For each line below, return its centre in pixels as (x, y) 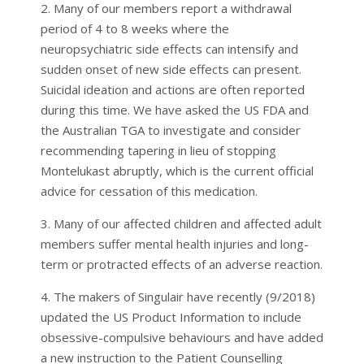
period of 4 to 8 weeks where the (134, 28)
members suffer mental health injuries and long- (174, 243)
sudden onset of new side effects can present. (171, 69)
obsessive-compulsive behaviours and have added (182, 337)
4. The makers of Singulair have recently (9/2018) (178, 296)
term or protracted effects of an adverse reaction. (181, 264)
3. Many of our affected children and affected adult (181, 223)
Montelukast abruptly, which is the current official (177, 170)
